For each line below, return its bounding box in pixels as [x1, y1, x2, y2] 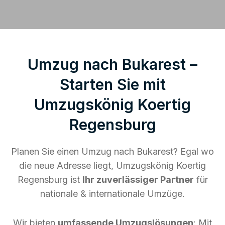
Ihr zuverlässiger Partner [82, 174, 194, 185]
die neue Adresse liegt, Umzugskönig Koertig [19, 160, 206, 171]
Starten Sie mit [59, 75, 166, 93]
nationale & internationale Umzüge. [40, 188, 185, 199]
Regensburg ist [17, 174, 82, 185]
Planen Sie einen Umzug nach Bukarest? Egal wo [11, 146, 214, 157]
